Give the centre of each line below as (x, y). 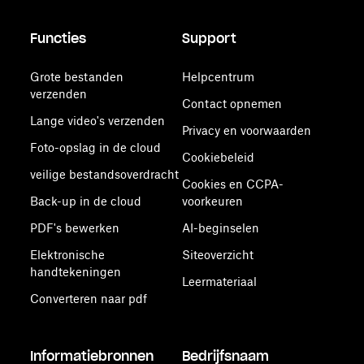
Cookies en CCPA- (232, 184)
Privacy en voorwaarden (246, 130)
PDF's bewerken (75, 228)
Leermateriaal (219, 282)
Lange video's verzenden (98, 121)
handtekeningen (76, 272)
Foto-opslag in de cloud (96, 147)
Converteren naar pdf (89, 299)
